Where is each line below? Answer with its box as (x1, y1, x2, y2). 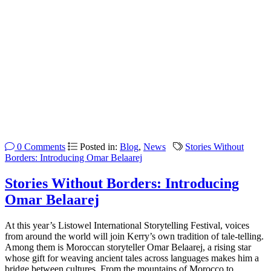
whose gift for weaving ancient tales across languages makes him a (5, 252, 259, 263)
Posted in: (80, 141, 120, 152)
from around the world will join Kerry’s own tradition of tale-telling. (5, 230, 264, 241)
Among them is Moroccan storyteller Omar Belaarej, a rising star (5, 241, 251, 252)
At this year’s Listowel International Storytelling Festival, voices (5, 220, 249, 230)
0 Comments (15, 141, 65, 152)
